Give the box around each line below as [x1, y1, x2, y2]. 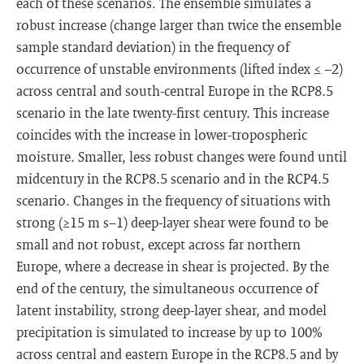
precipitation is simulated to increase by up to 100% [16, 323, 323, 340]
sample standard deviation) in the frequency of [16, 38, 289, 55]
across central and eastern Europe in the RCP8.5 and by [16, 345, 338, 362]
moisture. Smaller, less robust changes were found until [16, 148, 347, 165]
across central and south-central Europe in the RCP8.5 [16, 82, 333, 99]
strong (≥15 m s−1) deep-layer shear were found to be [16, 214, 328, 231]
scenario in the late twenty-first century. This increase [16, 104, 329, 121]
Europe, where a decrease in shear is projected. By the [16, 258, 329, 275]
